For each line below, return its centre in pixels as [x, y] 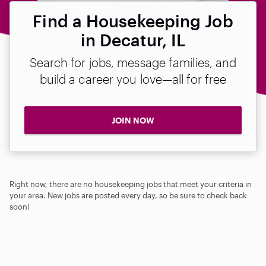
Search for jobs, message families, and [133, 62]
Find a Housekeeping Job [133, 21]
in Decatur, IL [133, 40]
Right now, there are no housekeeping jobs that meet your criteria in [131, 184]
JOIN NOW [133, 120]
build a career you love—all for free [133, 79]
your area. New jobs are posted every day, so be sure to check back [128, 195]
